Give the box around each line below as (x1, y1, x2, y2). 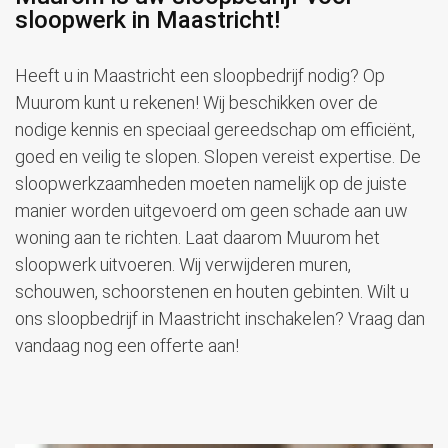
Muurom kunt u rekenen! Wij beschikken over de (15, 92, 378, 114)
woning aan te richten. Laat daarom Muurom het (15, 227, 380, 249)
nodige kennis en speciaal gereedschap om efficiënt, (15, 119, 415, 141)
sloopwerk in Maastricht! (15, 6, 280, 35)
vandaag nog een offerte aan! (15, 335, 239, 357)
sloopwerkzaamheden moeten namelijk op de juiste (15, 173, 407, 195)
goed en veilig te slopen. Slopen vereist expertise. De (15, 146, 421, 168)
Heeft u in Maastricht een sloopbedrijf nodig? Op (15, 65, 385, 87)
